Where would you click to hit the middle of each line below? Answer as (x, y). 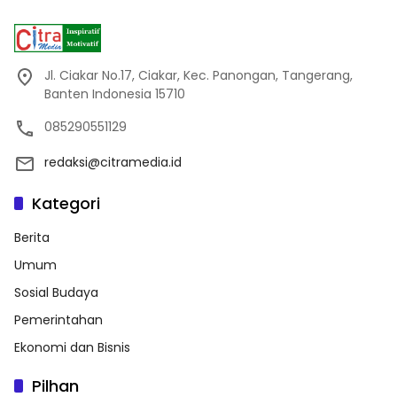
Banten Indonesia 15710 (115, 94)
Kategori (66, 204)
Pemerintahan (58, 320)
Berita (32, 238)
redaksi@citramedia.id (113, 163)
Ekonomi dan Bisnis (72, 348)
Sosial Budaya (56, 293)
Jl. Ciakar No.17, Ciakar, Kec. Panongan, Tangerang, (198, 76)
